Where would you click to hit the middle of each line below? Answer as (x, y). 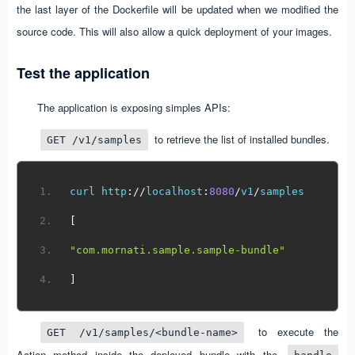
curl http (99, 192)
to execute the (293, 331)
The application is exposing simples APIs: (134, 107)
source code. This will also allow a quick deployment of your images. (174, 31)
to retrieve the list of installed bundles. (240, 139)
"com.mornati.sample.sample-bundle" (178, 250)
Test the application (83, 73)
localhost (175, 192)
